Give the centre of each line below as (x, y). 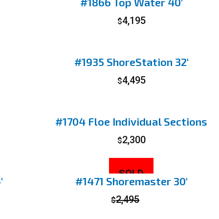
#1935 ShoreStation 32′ (131, 62)
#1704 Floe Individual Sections (131, 121)
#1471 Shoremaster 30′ (131, 181)
